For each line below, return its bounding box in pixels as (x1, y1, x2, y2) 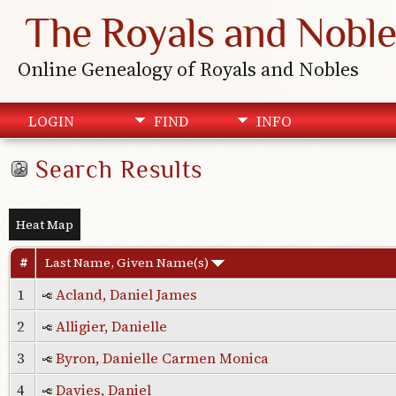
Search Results (34, 156, 202, 183)
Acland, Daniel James (55, 285, 197, 304)
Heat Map (15, 216, 73, 233)
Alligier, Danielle (55, 316, 167, 336)
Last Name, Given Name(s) (44, 254, 211, 271)
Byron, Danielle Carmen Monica (55, 348, 269, 368)
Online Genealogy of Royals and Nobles (17, 56, 359, 82)
